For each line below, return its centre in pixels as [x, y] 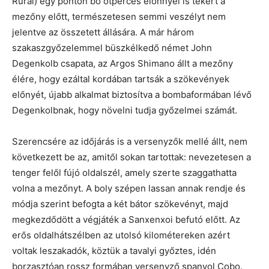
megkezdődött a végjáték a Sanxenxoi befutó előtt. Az [126, 220]
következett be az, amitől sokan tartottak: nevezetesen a [131, 157]
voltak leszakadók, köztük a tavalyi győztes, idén [114, 251]
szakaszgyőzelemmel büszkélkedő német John [112, 48]
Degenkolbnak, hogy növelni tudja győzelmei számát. [125, 110]
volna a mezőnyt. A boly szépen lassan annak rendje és [129, 189]
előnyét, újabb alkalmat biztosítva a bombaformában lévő [132, 95]
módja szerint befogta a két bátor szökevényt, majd [120, 204]
